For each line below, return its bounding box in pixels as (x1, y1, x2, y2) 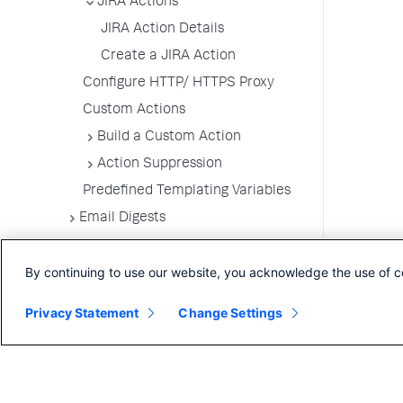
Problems (65, 283, 125, 298)
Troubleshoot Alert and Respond (65, 265, 272, 280)
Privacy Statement (25, 305, 139, 320)
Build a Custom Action (97, 130, 241, 145)
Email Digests (79, 211, 166, 226)
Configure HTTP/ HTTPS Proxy (83, 76, 274, 91)
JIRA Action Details (101, 22, 224, 37)
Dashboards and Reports (61, 310, 219, 325)
